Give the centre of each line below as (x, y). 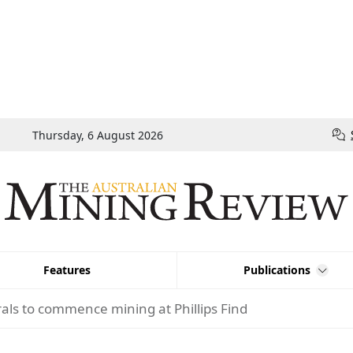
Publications (277, 270)
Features (67, 270)
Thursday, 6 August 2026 (97, 135)
